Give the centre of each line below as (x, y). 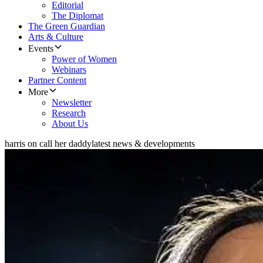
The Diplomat (77, 16)
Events (41, 49)
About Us (70, 124)
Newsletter (72, 103)
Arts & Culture (56, 37)
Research (69, 113)
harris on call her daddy (48, 144)
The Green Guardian (67, 26)
